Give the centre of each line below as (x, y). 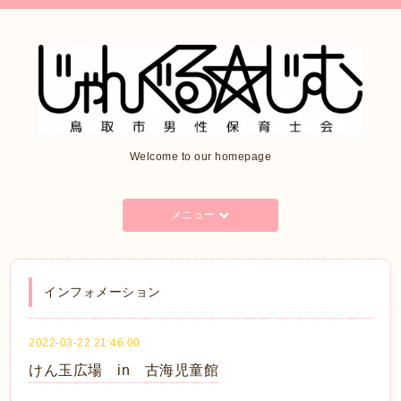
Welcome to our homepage (200, 156)
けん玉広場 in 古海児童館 (124, 370)
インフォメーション (102, 291)
